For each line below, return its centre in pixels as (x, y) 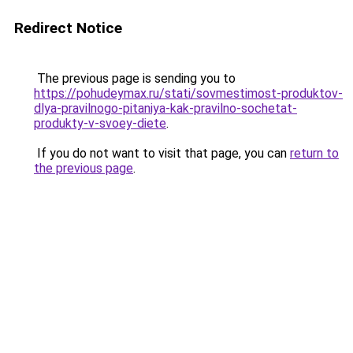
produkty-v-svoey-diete (100, 123)
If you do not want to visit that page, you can (162, 153)
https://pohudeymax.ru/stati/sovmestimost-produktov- (188, 93)
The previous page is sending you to (135, 78)
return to (314, 153)
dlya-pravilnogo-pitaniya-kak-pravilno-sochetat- (165, 108)
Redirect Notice (68, 28)
